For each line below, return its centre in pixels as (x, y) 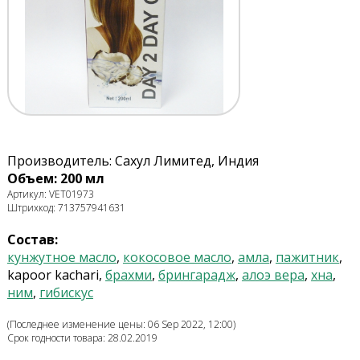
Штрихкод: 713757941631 (66, 208)
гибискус (66, 293)
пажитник (307, 258)
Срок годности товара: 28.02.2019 (82, 338)
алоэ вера (273, 275)
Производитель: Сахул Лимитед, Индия (133, 161)
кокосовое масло (177, 258)
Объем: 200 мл (55, 179)
